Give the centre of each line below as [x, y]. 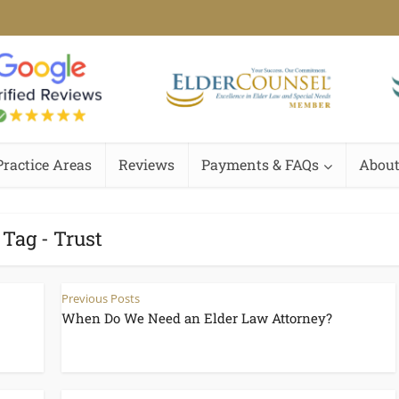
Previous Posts [101, 298]
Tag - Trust [53, 238]
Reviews [147, 164]
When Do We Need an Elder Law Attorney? [197, 318]
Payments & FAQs [260, 164]
